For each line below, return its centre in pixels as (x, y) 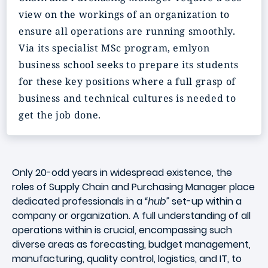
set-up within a (205, 201)
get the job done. (60, 115)
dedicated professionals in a (78, 201)
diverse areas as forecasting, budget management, (131, 244)
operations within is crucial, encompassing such (122, 230)
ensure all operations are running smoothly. (127, 31)
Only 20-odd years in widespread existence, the (122, 173)
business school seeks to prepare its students (129, 65)
